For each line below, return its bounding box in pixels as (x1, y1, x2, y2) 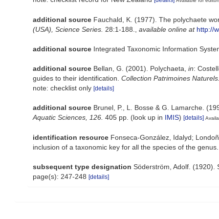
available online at (139, 25, 195, 33)
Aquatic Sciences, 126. (33, 113, 103, 121)
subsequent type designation (33, 163, 131, 171)
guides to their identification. (33, 74, 121, 82)
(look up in (129, 113, 165, 121)
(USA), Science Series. (33, 25, 103, 33)
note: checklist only (33, 84, 93, 92)
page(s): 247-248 (33, 173, 88, 181)
